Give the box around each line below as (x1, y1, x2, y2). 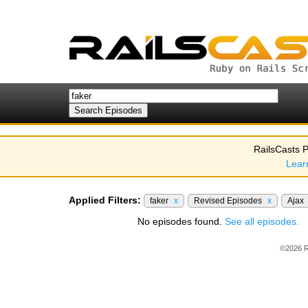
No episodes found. (137, 216, 225, 227)
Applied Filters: (69, 195, 141, 206)
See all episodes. (225, 216, 299, 227)
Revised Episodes (194, 196, 264, 206)
